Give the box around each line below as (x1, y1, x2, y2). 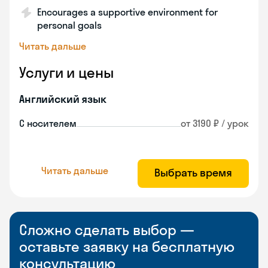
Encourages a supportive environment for (37, 6, 218, 18)
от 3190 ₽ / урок (181, 117, 249, 129)
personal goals (37, 19, 102, 31)
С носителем (19, 117, 77, 129)
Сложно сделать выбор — (19, 221, 194, 239)
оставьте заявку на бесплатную (19, 237, 234, 255)
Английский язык (19, 92, 106, 106)
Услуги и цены (19, 63, 114, 81)
